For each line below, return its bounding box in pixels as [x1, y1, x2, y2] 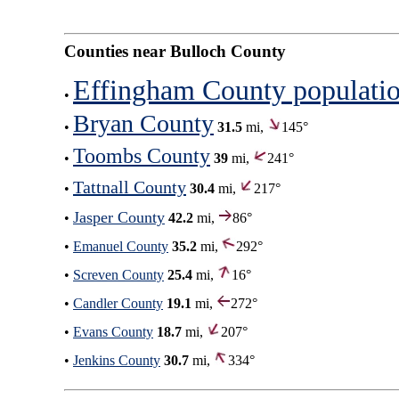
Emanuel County [73, 238, 168, 254]
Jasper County [73, 208, 165, 226]
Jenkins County [73, 352, 160, 368]
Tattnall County [73, 176, 186, 197]
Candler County [73, 295, 163, 311]
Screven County [73, 266, 164, 282]
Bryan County [73, 109, 214, 137]
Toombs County [73, 143, 210, 167]
